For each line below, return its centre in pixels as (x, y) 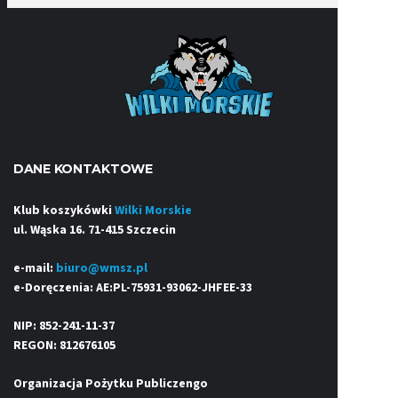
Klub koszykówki (64, 211)
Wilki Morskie (153, 211)
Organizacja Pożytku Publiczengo (111, 384)
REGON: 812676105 (64, 346)
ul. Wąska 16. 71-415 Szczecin (95, 231)
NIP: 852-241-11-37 (64, 326)
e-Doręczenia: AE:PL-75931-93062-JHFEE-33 (133, 288)
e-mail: (35, 269)
